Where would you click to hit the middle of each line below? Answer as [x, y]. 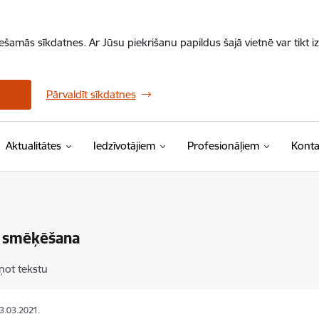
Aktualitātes [33, 146]
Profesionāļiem [223, 146]
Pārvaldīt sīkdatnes [91, 94]
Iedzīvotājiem [124, 146]
